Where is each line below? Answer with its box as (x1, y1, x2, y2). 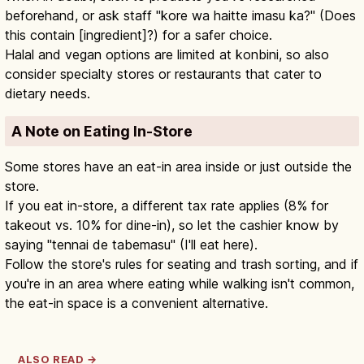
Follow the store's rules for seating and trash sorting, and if (5, 256, 358, 273)
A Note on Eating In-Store (11, 123, 193, 141)
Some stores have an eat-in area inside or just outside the (5, 158, 352, 175)
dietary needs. (5, 85, 90, 102)
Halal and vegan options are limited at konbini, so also (5, 46, 329, 63)
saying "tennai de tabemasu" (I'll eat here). (5, 236, 258, 253)
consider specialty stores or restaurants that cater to (5, 66, 322, 83)
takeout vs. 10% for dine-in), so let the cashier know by (5, 217, 339, 234)
